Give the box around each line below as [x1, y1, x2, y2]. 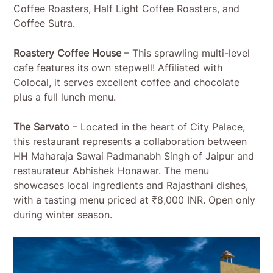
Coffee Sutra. [13, 17, 76, 30]
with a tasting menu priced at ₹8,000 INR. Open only [13, 194, 256, 207]
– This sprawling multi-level [121, 47, 250, 60]
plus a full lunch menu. [13, 91, 116, 104]
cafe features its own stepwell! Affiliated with [13, 62, 223, 74]
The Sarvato [13, 121, 70, 133]
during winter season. [13, 208, 113, 221]
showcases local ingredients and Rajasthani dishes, [13, 179, 249, 192]
